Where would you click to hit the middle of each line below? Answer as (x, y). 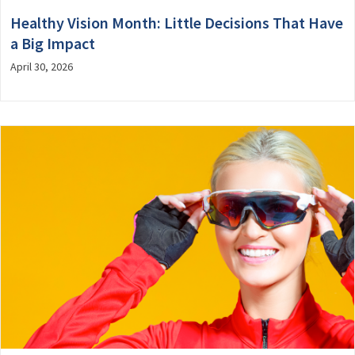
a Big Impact (53, 43)
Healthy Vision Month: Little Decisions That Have (177, 22)
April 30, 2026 (42, 66)
